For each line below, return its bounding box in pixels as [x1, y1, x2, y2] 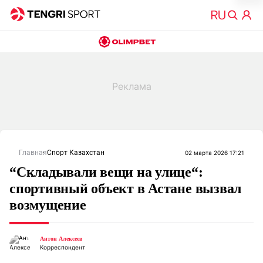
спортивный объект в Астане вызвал [9, 181, 242, 196]
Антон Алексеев [40, 235, 82, 242]
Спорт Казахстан [47, 149, 104, 157]
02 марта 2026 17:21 [185, 149, 244, 156]
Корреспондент [40, 244, 85, 251]
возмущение [9, 197, 86, 213]
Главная [19, 149, 47, 157]
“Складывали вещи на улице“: [9, 164, 203, 180]
